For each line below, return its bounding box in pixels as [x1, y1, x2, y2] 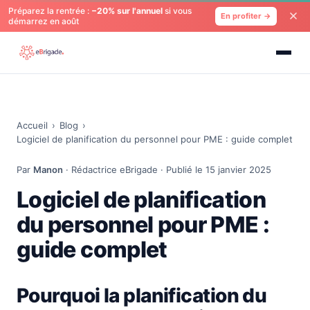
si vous [163, 6, 192, 16]
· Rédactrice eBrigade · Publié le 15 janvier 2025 [63, 164, 271, 175]
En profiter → [221, 10, 271, 21]
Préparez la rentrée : [8, 6, 91, 16]
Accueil [17, 120, 48, 131]
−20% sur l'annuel [91, 6, 163, 16]
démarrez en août [8, 16, 79, 26]
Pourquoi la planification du [17, 284, 267, 307]
